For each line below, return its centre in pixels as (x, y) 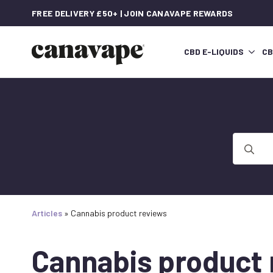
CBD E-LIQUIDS (214, 52)
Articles (47, 213)
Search (247, 140)
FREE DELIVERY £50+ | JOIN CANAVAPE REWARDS (133, 13)
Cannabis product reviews (119, 213)
